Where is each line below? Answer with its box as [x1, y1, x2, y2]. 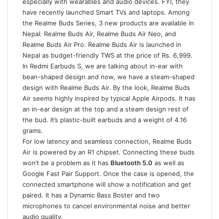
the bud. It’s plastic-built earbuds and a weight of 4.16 [22, 116, 187, 124]
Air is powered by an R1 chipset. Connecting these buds [22, 148, 195, 156]
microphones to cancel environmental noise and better [22, 202, 190, 210]
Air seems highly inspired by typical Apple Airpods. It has [22, 94, 196, 102]
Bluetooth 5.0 [110, 159, 153, 167]
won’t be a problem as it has [22, 159, 110, 167]
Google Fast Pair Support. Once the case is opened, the [22, 170, 194, 177]
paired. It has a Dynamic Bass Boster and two [22, 191, 160, 199]
